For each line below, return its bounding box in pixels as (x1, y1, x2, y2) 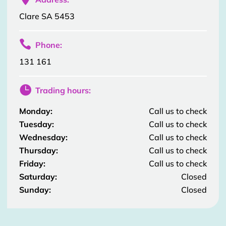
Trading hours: (35, 85, 91, 95)
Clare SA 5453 (19, 11, 75, 21)
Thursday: (19, 145, 58, 155)
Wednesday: (19, 132, 68, 142)
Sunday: (19, 184, 51, 195)
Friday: (19, 158, 45, 168)
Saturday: (19, 171, 57, 182)
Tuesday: (19, 119, 54, 129)
